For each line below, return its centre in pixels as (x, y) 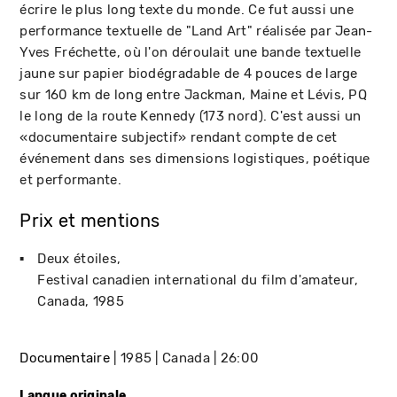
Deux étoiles (78, 258)
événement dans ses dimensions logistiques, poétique (195, 158)
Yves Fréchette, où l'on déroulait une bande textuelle (191, 52)
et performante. (70, 179)
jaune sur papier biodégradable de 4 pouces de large (189, 73)
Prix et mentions (90, 221)
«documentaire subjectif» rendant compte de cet (179, 137)
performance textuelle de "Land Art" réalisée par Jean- (196, 31)
